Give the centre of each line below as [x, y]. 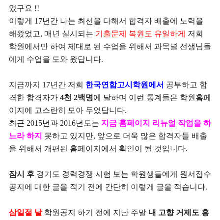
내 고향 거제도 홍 [179, 212]
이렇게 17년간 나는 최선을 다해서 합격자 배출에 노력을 [106, 21]
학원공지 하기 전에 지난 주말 [95, 212]
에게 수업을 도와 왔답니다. [56, 59]
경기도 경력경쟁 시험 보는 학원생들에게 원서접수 [123, 174]
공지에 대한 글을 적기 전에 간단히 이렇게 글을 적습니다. [108, 187]
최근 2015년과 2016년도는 [55, 123]
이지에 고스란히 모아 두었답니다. [68, 110]
